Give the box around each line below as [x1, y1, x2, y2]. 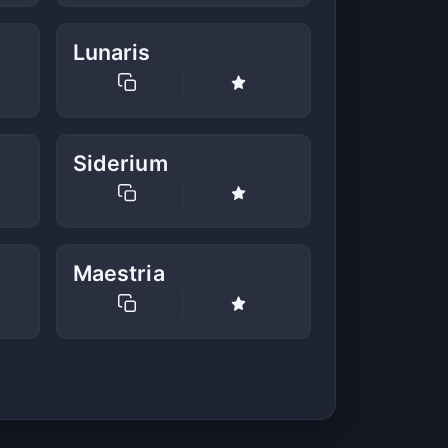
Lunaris [72, 39, 151, 66]
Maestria [72, 260, 165, 287]
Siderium [72, 149, 168, 176]
